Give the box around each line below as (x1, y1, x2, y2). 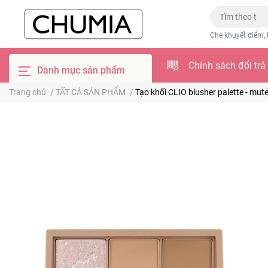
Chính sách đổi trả (188, 60, 266, 71)
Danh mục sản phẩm (35, 65, 125, 76)
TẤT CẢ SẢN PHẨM (56, 87, 126, 97)
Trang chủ (9, 87, 46, 97)
